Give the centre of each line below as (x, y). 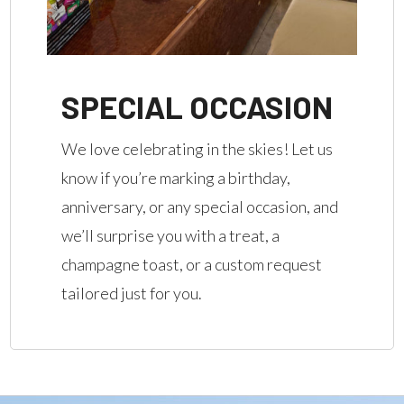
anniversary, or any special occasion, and (200, 207)
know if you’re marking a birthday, (176, 178)
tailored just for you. (132, 294)
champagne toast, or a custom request (192, 265)
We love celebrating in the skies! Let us (197, 149)
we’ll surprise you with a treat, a (171, 236)
